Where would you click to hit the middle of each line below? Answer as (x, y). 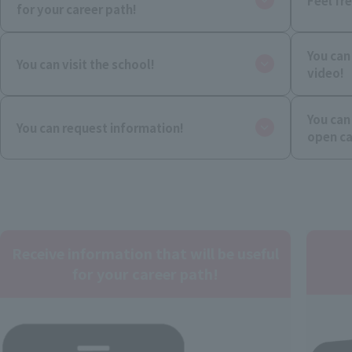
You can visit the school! (86, 64)
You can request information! (100, 127)
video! (325, 72)
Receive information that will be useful (145, 253)
